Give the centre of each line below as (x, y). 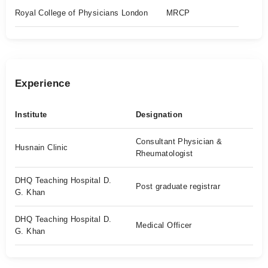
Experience (42, 83)
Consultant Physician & (179, 141)
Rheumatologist (165, 153)
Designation (159, 115)
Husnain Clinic (42, 147)
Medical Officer (164, 225)
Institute (31, 115)
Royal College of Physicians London (82, 13)
